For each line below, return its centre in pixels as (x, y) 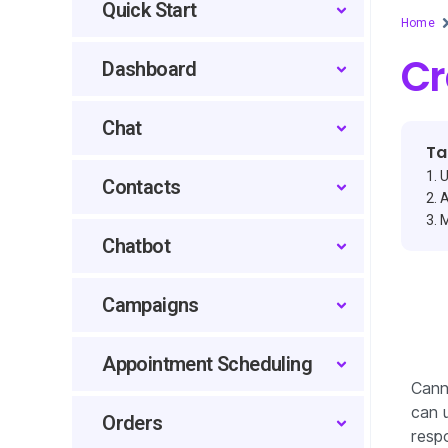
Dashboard (149, 69)
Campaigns (150, 305)
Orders (132, 423)
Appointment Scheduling (207, 364)
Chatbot (136, 246)
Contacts (141, 187)
